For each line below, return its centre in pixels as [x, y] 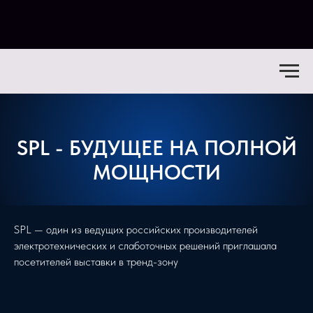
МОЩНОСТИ [156, 172]
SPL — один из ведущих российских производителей [136, 230]
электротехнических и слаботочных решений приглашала [145, 246]
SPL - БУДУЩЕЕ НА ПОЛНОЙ [156, 147]
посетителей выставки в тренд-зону [96, 262]
